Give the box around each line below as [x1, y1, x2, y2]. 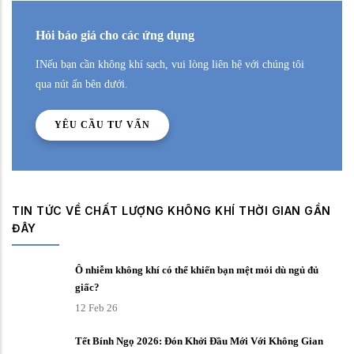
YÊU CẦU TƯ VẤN [55, 119, 150, 130]
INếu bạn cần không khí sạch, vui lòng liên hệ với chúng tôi [36, 58, 304, 70]
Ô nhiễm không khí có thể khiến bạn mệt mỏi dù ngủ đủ [75, 264, 318, 276]
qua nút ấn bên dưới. [36, 78, 128, 90]
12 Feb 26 [75, 302, 118, 314]
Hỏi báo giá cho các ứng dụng [36, 28, 194, 42]
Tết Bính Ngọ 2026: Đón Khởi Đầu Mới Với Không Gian [75, 335, 323, 347]
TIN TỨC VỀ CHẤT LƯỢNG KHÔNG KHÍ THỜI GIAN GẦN [12, 204, 331, 217]
